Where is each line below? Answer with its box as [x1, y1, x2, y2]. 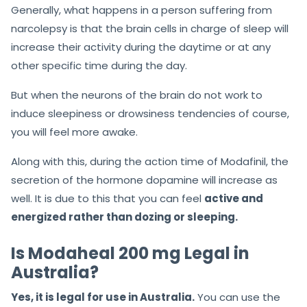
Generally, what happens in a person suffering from [11, 3, 272, 18]
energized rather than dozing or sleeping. [11, 210, 238, 225]
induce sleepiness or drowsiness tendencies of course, [11, 106, 289, 121]
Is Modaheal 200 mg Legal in [11, 242, 249, 265]
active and [204, 191, 263, 206]
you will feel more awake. [11, 125, 138, 140]
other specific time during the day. [11, 58, 187, 73]
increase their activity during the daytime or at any [11, 40, 271, 55]
